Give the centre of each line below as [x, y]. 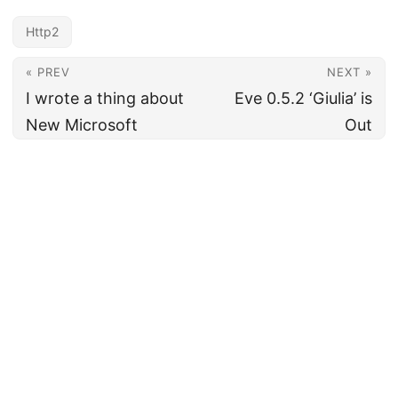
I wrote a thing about [105, 98]
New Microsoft [82, 125]
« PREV [48, 72]
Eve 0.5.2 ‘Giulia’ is [303, 98]
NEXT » [350, 72]
